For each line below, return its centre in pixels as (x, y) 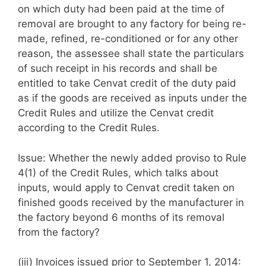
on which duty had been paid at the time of (121, 9)
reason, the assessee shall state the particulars (131, 53)
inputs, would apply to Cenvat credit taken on (126, 187)
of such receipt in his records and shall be (118, 68)
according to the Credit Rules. (89, 128)
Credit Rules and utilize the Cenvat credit (116, 113)
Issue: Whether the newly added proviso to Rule (132, 158)
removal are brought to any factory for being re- (132, 24)
